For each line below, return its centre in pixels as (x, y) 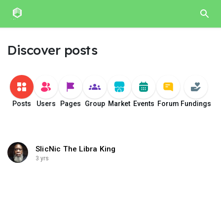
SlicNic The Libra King (76, 149)
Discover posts (52, 50)
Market (119, 104)
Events (144, 104)
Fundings (196, 104)
